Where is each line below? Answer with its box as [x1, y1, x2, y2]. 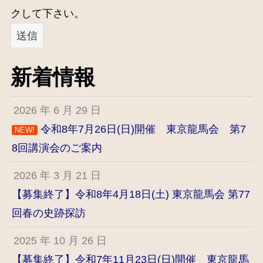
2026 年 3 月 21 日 [14, 169, 102, 181]
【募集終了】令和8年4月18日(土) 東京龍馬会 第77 [11, 188, 250, 200]
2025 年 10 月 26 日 [14, 234, 107, 247]
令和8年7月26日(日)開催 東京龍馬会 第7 [37, 123, 246, 135]
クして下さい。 [10, 8, 85, 20]
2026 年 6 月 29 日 [14, 104, 102, 116]
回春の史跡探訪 [11, 207, 86, 219]
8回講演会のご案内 [11, 141, 102, 154]
